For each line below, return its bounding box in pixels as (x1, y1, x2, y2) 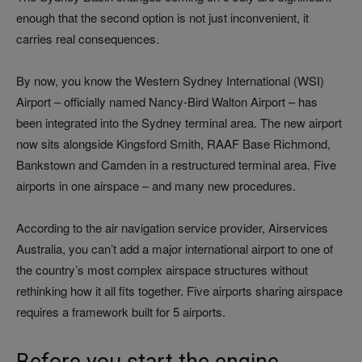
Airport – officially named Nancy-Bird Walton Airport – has (16, 93, 318, 111)
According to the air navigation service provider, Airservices (16, 219, 328, 237)
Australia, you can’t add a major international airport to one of (16, 240, 333, 258)
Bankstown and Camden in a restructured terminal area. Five (16, 156, 336, 174)
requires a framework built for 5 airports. (16, 303, 225, 321)
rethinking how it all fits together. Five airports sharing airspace (16, 282, 343, 300)
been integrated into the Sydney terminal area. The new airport (16, 114, 342, 132)
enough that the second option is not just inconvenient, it (16, 9, 309, 27)
